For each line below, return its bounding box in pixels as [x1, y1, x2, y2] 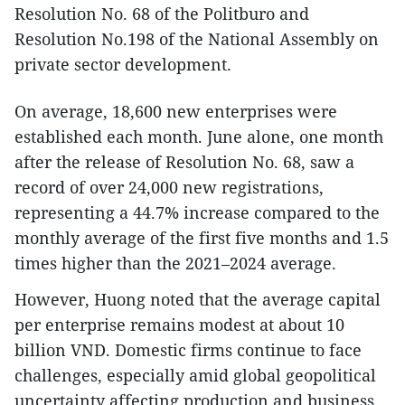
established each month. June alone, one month [14, 125, 383, 147]
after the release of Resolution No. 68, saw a [14, 150, 354, 173]
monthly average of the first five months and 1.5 [14, 226, 389, 249]
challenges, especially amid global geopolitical [14, 363, 376, 386]
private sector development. [14, 52, 231, 75]
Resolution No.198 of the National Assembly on [14, 27, 379, 50]
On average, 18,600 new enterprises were [14, 99, 337, 122]
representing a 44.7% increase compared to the [14, 201, 380, 223]
